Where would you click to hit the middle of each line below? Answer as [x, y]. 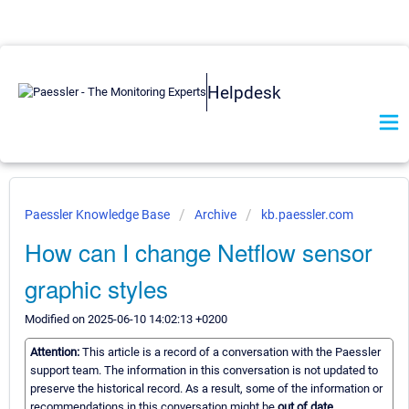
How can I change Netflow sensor [199, 252]
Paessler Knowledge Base [99, 215]
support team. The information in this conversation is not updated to [204, 371]
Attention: [56, 352]
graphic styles [96, 288]
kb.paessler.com [307, 215]
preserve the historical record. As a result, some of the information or [206, 389]
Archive [215, 215]
